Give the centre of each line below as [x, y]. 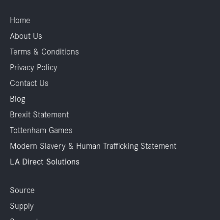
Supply [22, 206]
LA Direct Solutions [45, 162]
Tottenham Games [41, 130]
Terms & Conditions [44, 52]
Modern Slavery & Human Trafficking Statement [93, 146]
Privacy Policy [34, 68]
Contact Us [29, 83]
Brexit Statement [39, 115]
